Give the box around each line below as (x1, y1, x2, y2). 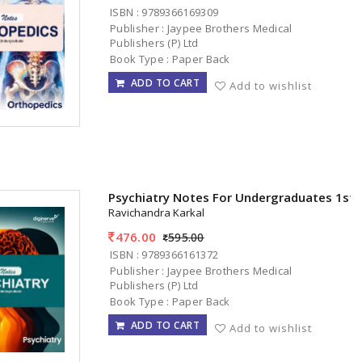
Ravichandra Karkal (108, 205, 205, 221)
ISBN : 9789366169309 (110, 4, 219, 19)
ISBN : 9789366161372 (110, 246, 219, 262)
